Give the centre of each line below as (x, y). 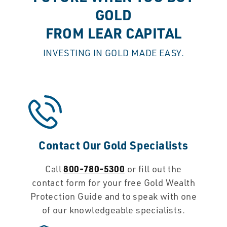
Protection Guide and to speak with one (113, 196)
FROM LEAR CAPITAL (113, 33)
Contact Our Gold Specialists (113, 145)
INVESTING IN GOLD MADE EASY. (113, 53)
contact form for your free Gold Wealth (113, 183)
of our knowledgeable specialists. (113, 210)
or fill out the (153, 169)
